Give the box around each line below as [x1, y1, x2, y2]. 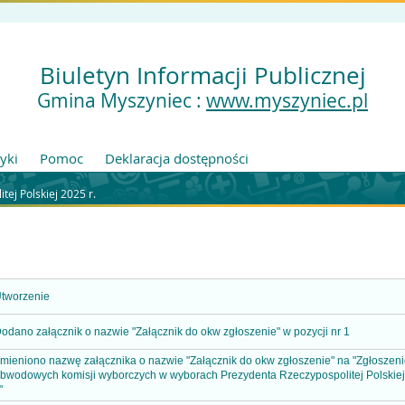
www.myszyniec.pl [206, 88, 368, 113]
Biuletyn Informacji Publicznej [39, 59, 366, 91]
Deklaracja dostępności [105, 149, 249, 167]
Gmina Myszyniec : [37, 88, 202, 113]
